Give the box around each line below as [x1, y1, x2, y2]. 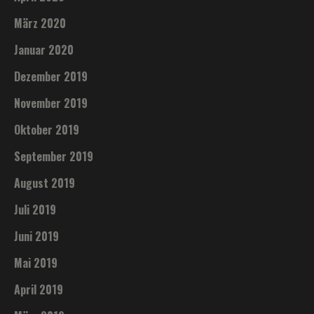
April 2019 [14, 280, 64, 298]
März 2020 [14, 14, 67, 32]
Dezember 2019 [14, 67, 88, 85]
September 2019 [14, 147, 94, 165]
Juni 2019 [14, 227, 60, 245]
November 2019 [14, 94, 88, 111]
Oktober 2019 [14, 121, 80, 138]
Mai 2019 [14, 254, 58, 271]
